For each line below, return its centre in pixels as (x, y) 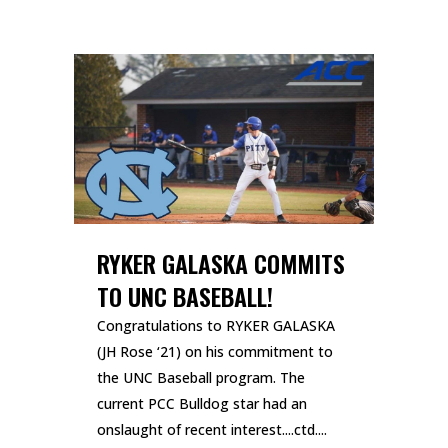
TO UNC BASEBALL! (185, 295)
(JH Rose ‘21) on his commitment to (215, 351)
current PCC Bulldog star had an (202, 403)
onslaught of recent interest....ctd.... (212, 429)
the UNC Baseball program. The (201, 377)
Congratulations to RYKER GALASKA (216, 325)
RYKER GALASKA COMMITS (221, 262)
